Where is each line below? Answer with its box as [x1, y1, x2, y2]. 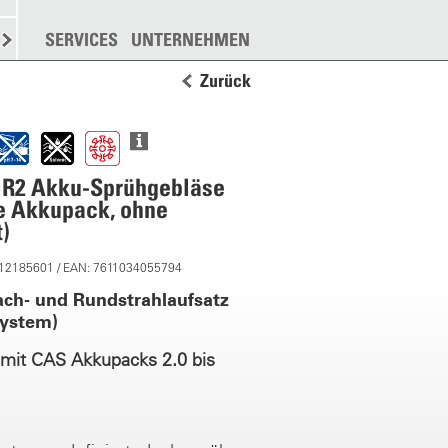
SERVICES [45, 29, 118, 50]
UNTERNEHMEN [131, 29, 250, 50]
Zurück [200, 70, 251, 91]
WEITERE [89, 29, 156, 50]
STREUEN [11, 29, 81, 50]
